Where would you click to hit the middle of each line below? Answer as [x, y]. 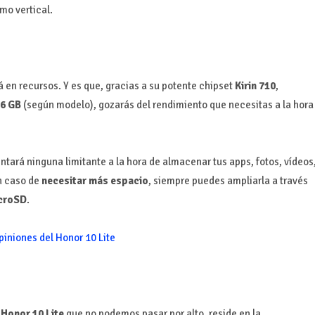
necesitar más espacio [95, 180]
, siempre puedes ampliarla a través [228, 180]
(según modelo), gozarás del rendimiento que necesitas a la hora [167, 104]
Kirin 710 [255, 85]
